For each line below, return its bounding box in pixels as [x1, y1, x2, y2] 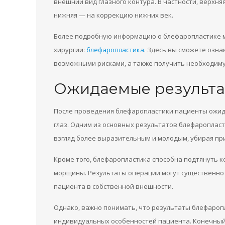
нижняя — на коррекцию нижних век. [54, 11, 173, 20]
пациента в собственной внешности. [54, 182, 173, 191]
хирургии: [54, 45, 86, 54]
